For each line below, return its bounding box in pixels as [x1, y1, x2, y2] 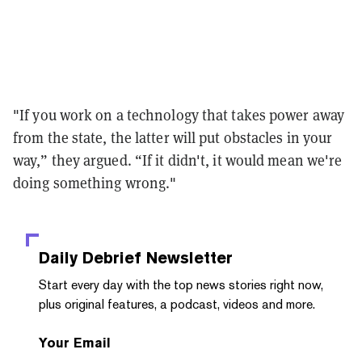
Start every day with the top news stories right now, [39, 276, 323, 293]
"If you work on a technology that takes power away [13, 105, 345, 124]
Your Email [39, 335, 111, 351]
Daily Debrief [39, 247, 141, 267]
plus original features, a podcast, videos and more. [39, 296, 315, 312]
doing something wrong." [13, 173, 177, 192]
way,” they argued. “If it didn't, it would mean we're [13, 150, 343, 170]
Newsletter [141, 247, 233, 267]
